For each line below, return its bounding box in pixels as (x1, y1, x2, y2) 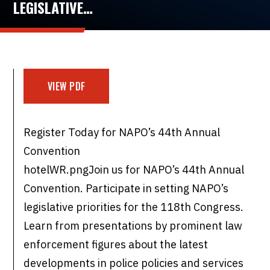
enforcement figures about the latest (24, 237, 209, 252)
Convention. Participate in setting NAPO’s (24, 181, 229, 196)
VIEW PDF (47, 79, 86, 94)
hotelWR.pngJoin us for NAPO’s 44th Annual (24, 163, 245, 177)
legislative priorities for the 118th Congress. (24, 200, 244, 215)
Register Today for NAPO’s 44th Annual (24, 125, 221, 140)
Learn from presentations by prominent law (24, 219, 243, 233)
